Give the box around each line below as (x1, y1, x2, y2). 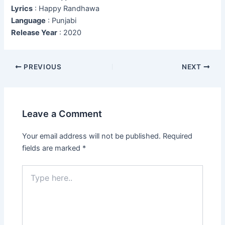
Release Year (11, 28, 58, 38)
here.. (22, 175, 41, 184)
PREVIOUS (22, 63, 62, 71)
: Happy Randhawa (33, 4, 100, 14)
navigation (3, 74, 39, 83)
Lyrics (11, 4, 33, 14)
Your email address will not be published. (22, 131, 161, 141)
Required (163, 131, 193, 141)
